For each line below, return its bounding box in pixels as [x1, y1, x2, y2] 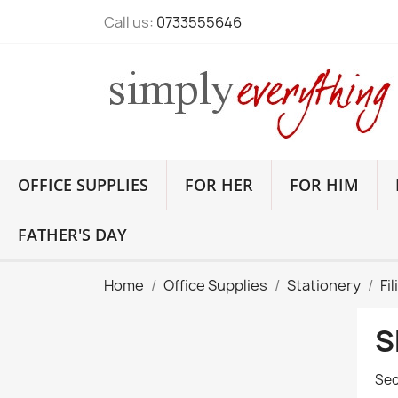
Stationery [287, 275, 361, 295]
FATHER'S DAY [18, 224, 127, 245]
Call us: [104, 12, 156, 32]
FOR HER [185, 174, 253, 195]
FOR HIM [290, 174, 359, 195]
